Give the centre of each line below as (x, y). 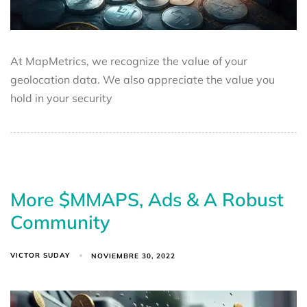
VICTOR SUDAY (40, 256)
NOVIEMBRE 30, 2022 (134, 256)
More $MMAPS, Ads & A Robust (147, 200)
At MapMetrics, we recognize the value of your (129, 61)
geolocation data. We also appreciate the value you (143, 80)
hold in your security (61, 98)
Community (60, 222)
